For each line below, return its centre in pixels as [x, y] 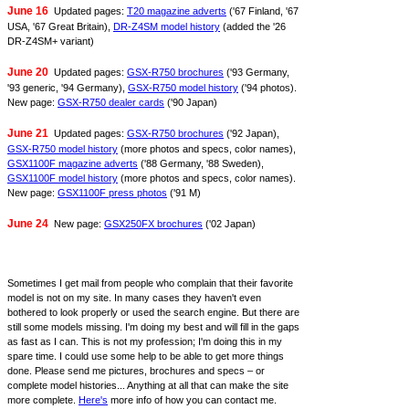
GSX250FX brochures [153, 224]
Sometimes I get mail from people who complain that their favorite [150, 283]
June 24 [28, 223]
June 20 [28, 72]
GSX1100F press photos [112, 193]
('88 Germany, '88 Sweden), [201, 163]
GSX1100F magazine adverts [73, 163]
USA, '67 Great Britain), [60, 26]
